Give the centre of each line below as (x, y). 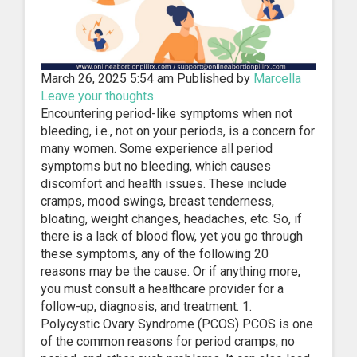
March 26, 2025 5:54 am (107, 78)
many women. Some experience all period (157, 148)
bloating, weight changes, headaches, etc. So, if (171, 218)
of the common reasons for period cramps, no (168, 341)
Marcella (277, 78)
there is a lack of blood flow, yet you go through (172, 236)
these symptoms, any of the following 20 (155, 253)
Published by (215, 78)
